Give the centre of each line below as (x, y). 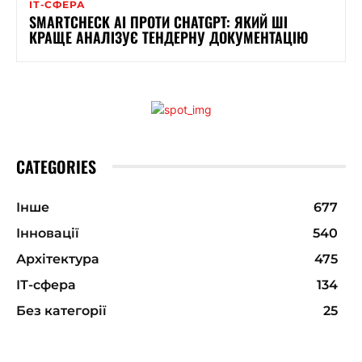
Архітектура (58, 259)
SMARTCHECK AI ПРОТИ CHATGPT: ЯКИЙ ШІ (158, 21)
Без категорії (61, 310)
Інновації (48, 233)
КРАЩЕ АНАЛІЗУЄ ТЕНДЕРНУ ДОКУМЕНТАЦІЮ (168, 37)
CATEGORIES (56, 166)
